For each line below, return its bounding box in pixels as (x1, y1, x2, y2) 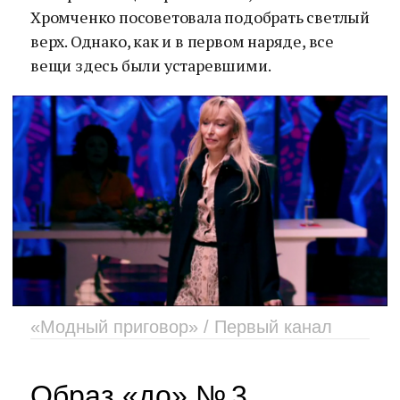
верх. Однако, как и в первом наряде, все (30, 30, 334, 52)
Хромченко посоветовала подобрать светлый (30, 6, 370, 28)
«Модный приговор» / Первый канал (30, 317, 332, 337)
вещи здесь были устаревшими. (30, 54, 271, 76)
